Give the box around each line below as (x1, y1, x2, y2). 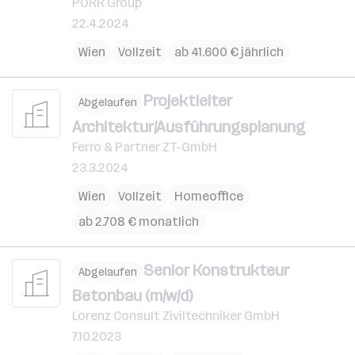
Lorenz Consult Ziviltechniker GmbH (72, 308, 280, 323)
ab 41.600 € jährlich (174, 44, 284, 59)
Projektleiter (143, 91, 232, 110)
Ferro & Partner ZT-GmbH (72, 139, 217, 155)
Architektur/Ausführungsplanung (72, 116, 305, 136)
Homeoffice (174, 188, 243, 204)
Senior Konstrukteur (143, 260, 289, 280)
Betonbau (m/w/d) (72, 286, 193, 305)
